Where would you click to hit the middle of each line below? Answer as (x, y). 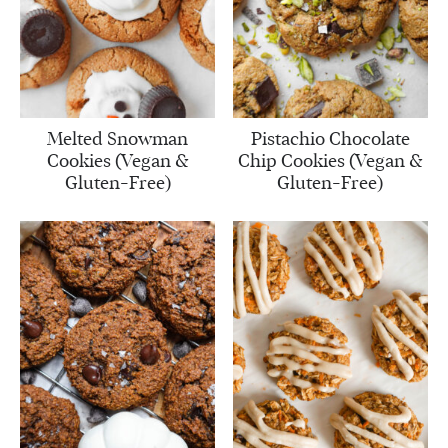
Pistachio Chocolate (330, 138)
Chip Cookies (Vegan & (330, 160)
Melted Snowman (118, 138)
